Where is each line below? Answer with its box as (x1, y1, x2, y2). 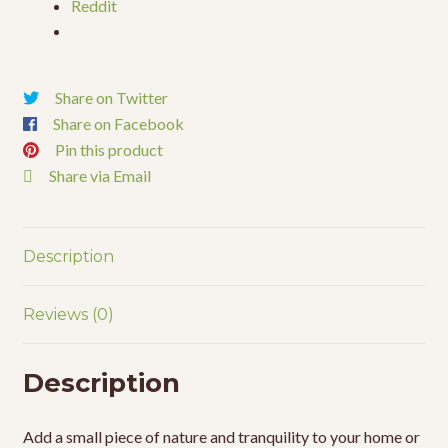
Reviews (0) (22, 305, 114, 325)
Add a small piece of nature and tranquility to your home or (22, 426, 420, 446)
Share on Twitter (54, 87, 168, 107)
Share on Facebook (52, 113, 184, 133)
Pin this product (54, 139, 163, 159)
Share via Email (48, 165, 151, 185)
